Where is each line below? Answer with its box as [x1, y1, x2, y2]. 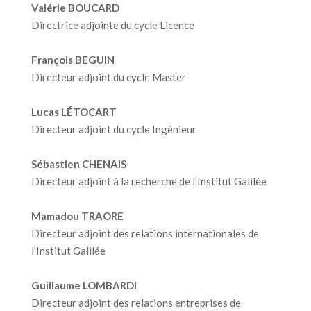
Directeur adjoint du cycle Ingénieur [31, 123, 196, 135]
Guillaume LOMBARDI [31, 279, 137, 292]
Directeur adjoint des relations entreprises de [31, 296, 241, 309]
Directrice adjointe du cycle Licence [31, 19, 194, 31]
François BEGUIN [31, 53, 115, 66]
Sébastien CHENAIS [31, 158, 126, 170]
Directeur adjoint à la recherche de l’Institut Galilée [31, 175, 267, 187]
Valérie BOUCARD [31, 1, 119, 14]
